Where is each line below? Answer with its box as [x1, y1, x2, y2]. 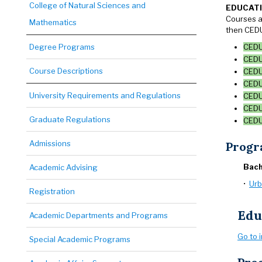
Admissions [29, 139, 71, 148]
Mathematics [29, 18, 77, 27]
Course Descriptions [29, 66, 103, 75]
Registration [29, 187, 75, 196]
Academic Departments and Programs [29, 211, 168, 220]
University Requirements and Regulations [29, 91, 181, 100]
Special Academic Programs [29, 235, 130, 244]
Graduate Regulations [29, 115, 111, 124]
